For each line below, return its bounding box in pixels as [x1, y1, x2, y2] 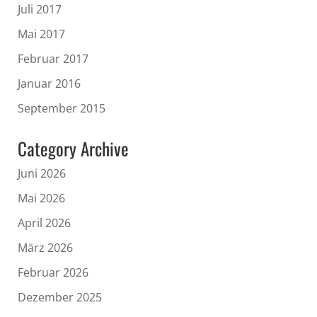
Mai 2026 [18, 190, 65, 206]
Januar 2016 [18, 75, 81, 91]
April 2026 [18, 214, 71, 231]
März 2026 [18, 239, 73, 255]
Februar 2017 [18, 50, 88, 67]
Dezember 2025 [18, 289, 102, 305]
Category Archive [18, 134, 129, 161]
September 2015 [18, 100, 105, 116]
